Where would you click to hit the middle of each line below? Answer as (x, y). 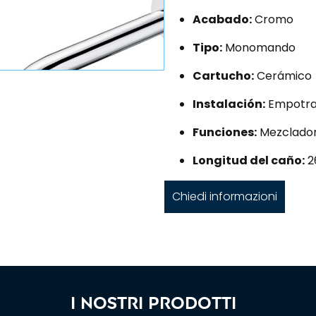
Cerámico (283, 75)
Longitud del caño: (249, 160)
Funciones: (225, 132)
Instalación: (229, 104)
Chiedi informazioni (225, 196)
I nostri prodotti (153, 302)
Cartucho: (223, 75)
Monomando (259, 47)
